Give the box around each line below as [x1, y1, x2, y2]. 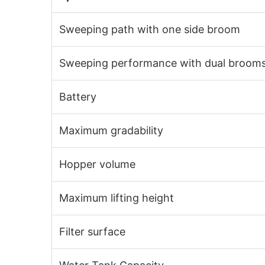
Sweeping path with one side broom [59, 23, 240, 35]
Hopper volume [59, 158, 135, 170]
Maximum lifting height [59, 192, 174, 204]
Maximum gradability [59, 124, 163, 137]
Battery [59, 91, 96, 103]
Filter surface [59, 225, 125, 238]
